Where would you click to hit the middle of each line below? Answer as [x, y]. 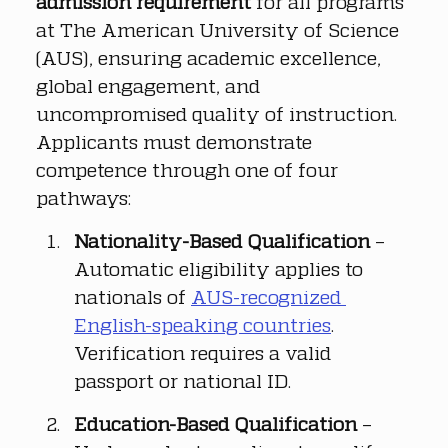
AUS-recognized [268, 296]
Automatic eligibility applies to [221, 268]
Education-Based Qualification [215, 423]
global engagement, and [150, 85]
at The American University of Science [220, 29]
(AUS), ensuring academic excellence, [211, 57]
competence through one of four [189, 169]
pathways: [83, 197]
